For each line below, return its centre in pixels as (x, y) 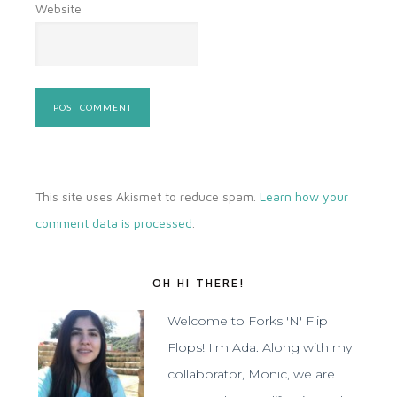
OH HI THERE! (198, 283)
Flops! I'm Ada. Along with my (260, 348)
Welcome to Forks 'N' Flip (248, 321)
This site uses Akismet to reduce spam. (148, 197)
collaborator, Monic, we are (251, 374)
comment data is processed (114, 223)
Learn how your (304, 197)
